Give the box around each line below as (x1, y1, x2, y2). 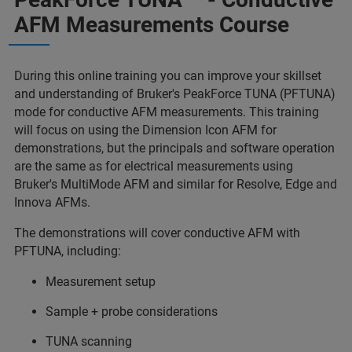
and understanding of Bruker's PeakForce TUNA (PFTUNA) (14, 86, 335, 101)
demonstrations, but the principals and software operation (14, 140, 335, 156)
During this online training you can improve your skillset (14, 68, 321, 83)
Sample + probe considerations (46, 303, 218, 319)
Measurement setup (46, 273, 156, 289)
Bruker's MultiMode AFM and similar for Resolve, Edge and (14, 176, 337, 192)
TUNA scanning (46, 333, 132, 349)
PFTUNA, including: (14, 243, 121, 258)
